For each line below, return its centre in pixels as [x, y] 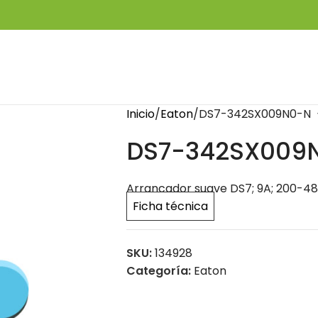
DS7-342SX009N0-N [254, 114]
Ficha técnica [170, 206]
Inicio [140, 114]
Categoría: [158, 271]
